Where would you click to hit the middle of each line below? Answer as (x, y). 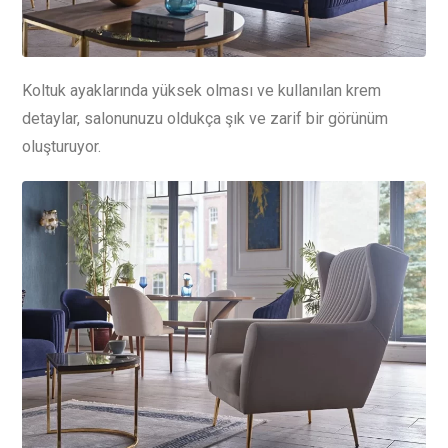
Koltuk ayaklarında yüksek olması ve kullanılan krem (201, 91)
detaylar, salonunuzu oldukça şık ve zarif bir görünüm (205, 119)
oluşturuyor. (61, 147)
